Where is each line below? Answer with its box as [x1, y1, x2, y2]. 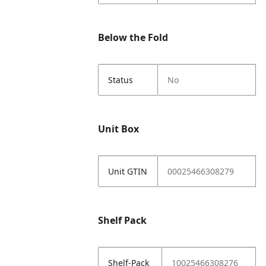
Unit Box [98, 122, 140, 135]
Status [108, 74, 134, 85]
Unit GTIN [108, 166, 148, 177]
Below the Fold [98, 31, 169, 44]
